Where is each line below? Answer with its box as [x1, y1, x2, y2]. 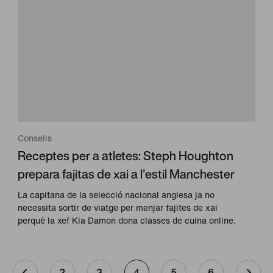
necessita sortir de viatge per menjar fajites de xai [18, 201, 218, 214]
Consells [18, 132, 52, 145]
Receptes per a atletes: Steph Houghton [18, 147, 234, 165]
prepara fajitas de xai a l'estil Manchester [18, 165, 235, 183]
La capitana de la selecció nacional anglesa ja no [18, 188, 215, 202]
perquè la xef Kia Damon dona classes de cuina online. [18, 214, 236, 227]
